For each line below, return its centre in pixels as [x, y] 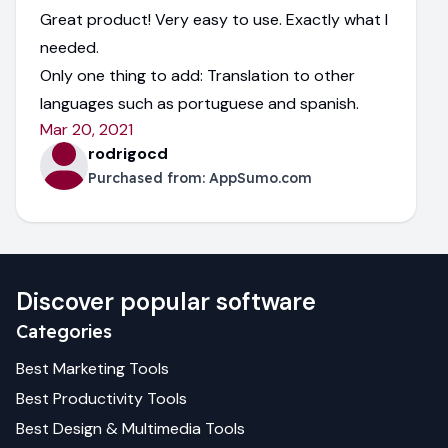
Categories [64, 331]
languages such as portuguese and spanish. [199, 103]
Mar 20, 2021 [86, 129]
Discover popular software [166, 301]
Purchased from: [148, 178]
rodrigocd [128, 153]
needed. [69, 47]
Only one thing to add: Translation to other [197, 75]
